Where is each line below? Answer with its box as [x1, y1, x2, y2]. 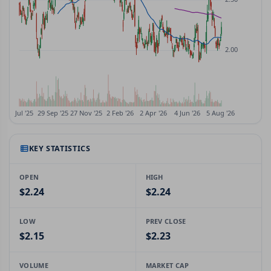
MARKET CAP [145, 261, 189, 270]
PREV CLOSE [145, 217, 186, 226]
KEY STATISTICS [28, 143, 91, 154]
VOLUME [19, 261, 48, 270]
